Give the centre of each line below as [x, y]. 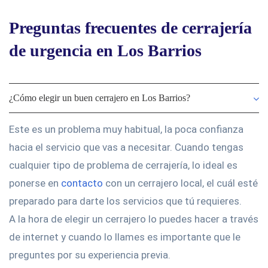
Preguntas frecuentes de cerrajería [130, 28]
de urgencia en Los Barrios [105, 51]
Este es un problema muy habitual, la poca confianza [126, 129]
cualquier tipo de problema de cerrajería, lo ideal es [123, 165]
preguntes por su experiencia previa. [90, 255]
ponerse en [35, 183]
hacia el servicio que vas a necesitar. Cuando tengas [126, 147]
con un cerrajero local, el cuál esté [180, 183]
